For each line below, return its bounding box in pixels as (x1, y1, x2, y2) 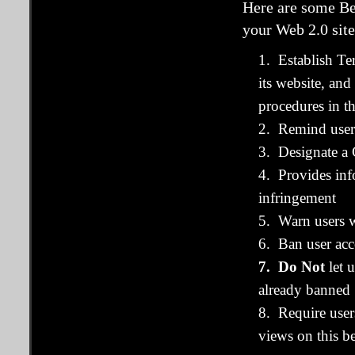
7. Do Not (258, 258, 325, 275)
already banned (258, 281, 350, 298)
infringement (258, 189, 336, 206)
